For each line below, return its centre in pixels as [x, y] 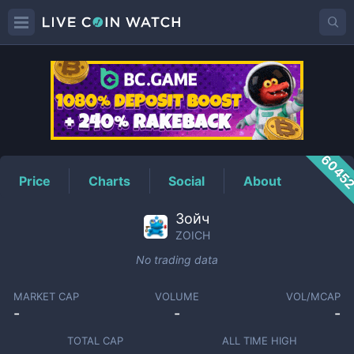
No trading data [177, 260]
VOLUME [177, 296]
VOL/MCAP [314, 296]
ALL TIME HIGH [259, 341]
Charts [110, 181]
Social [187, 181]
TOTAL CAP [95, 341]
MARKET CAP [46, 296]
